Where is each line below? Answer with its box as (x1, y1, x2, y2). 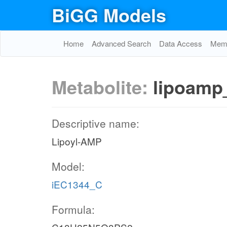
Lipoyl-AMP (52, 134, 102, 148)
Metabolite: (52, 73, 153, 100)
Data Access (159, 38, 202, 49)
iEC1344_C (52, 177, 102, 191)
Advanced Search (92, 38, 151, 49)
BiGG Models (52, 2, 166, 28)
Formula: (52, 202, 95, 217)
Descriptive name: (52, 116, 139, 131)
